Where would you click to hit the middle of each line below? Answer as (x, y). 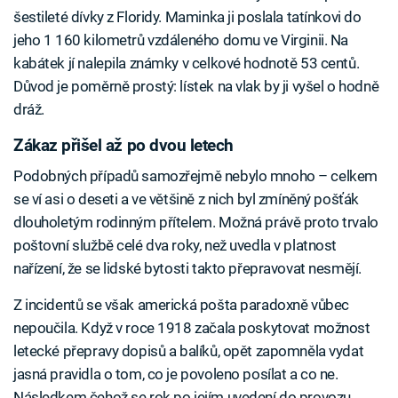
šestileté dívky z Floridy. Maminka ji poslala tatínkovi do (187, 17)
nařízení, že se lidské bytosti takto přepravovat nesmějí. (187, 268)
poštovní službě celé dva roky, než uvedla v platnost (175, 245)
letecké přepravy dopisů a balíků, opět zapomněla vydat (189, 350)
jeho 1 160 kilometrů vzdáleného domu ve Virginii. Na (181, 40)
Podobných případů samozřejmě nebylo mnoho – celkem (195, 175)
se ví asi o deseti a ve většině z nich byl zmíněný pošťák (186, 199)
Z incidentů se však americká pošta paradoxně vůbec (181, 304)
